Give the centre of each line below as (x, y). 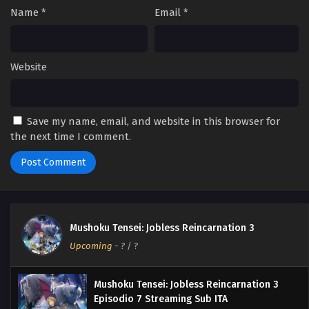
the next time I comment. (71, 137)
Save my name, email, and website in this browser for (153, 122)
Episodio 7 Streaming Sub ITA (161, 299)
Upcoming (91, 246)
